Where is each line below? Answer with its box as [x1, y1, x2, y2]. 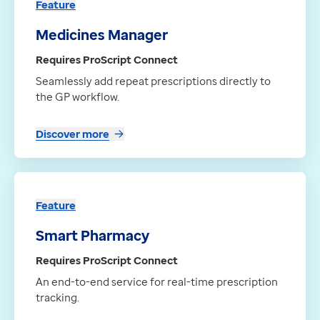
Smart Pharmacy [36, 226, 149, 246]
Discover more [36, 126, 109, 141]
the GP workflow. [36, 89, 119, 104]
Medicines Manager [36, 25, 168, 45]
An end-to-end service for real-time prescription [36, 274, 278, 289]
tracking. [36, 290, 79, 305]
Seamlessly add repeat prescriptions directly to [36, 74, 271, 89]
